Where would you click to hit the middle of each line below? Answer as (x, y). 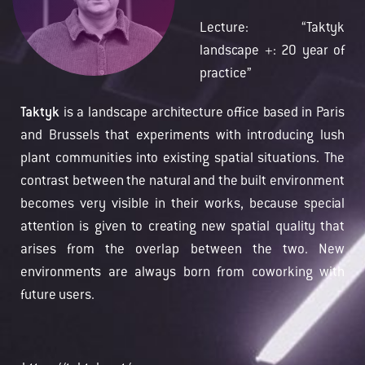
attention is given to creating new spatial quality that (182, 227)
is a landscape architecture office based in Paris (202, 113)
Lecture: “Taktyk (272, 29)
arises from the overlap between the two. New (182, 250)
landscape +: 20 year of (272, 51)
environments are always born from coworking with (182, 273)
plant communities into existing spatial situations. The (182, 159)
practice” (226, 74)
